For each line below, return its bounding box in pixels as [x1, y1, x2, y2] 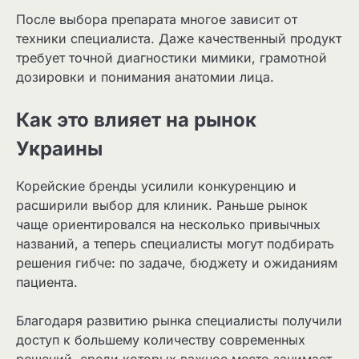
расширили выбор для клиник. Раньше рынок [16, 197, 308, 214]
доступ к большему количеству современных [16, 332, 305, 349]
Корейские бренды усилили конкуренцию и [16, 178, 296, 195]
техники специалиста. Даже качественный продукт [16, 30, 341, 46]
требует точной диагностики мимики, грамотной [16, 49, 327, 66]
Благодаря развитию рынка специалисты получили [16, 313, 342, 329]
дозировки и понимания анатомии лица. [16, 68, 274, 85]
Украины [16, 137, 103, 161]
